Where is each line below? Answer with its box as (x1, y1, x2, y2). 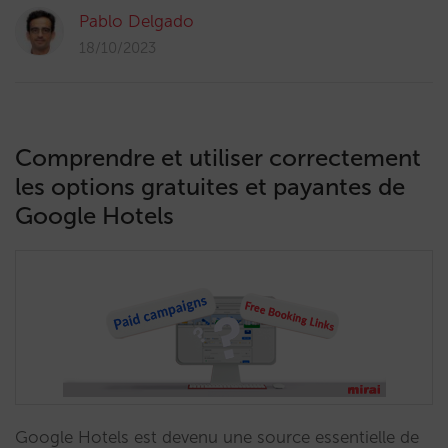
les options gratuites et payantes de (15, 172, 405, 201)
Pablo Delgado (79, 11, 194, 31)
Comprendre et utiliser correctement (15, 143, 421, 172)
